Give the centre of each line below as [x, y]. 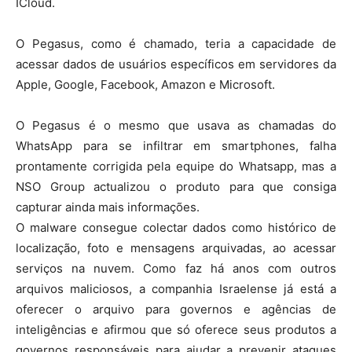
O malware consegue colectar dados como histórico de [176, 227]
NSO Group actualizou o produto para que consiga [176, 186]
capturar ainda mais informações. [108, 207]
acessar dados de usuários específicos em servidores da [176, 64]
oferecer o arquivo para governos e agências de [176, 309]
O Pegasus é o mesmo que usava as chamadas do [176, 125]
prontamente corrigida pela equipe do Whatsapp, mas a [176, 166]
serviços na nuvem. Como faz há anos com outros [176, 268]
